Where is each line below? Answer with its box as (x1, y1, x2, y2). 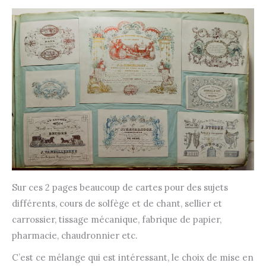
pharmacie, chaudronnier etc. (12, 229, 138, 241)
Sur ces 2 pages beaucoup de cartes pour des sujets (12, 181, 228, 193)
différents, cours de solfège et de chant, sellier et (12, 197, 222, 209)
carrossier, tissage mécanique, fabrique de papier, (12, 213, 221, 225)
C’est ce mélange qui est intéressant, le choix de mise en (12, 251, 254, 263)
